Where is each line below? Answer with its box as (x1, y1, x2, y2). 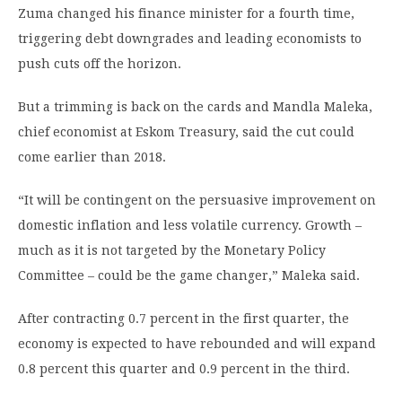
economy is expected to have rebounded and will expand (18, 336, 376, 352)
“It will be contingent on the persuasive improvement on (18, 193, 376, 208)
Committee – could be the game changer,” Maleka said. (18, 268, 360, 284)
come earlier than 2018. (18, 150, 166, 165)
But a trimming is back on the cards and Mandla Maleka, (18, 100, 372, 115)
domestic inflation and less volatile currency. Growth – (18, 218, 362, 233)
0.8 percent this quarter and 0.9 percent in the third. (18, 362, 350, 377)
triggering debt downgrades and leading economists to (18, 31, 362, 47)
